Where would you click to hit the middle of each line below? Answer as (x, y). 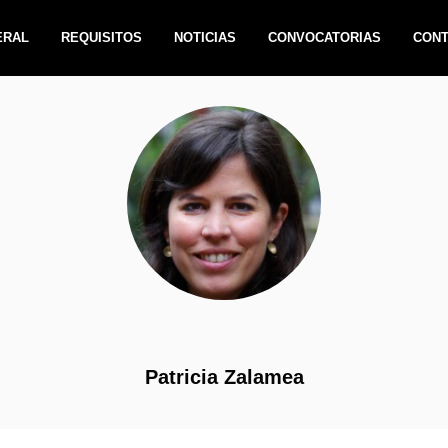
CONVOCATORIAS (324, 37)
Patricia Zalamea (224, 377)
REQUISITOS (101, 37)
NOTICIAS (205, 37)
